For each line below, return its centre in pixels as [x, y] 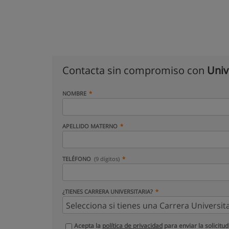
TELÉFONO [77, 159]
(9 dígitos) [107, 159]
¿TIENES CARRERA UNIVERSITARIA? [108, 191]
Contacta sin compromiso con [135, 70]
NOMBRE [74, 93]
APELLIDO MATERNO [90, 126]
